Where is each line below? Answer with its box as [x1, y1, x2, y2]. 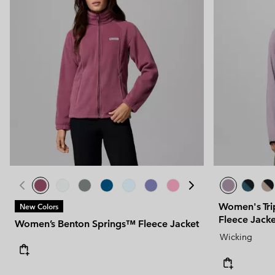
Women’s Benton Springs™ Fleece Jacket [15, 217, 199, 230]
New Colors [20, 201, 58, 211]
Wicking [220, 231, 252, 242]
